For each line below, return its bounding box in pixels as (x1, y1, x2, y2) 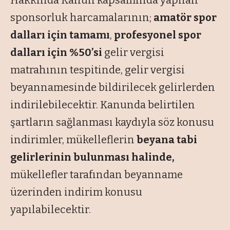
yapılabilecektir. (10, 203, 91, 216)
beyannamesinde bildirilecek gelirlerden (10, 81, 215, 94)
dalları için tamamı (10, 29, 110, 42)
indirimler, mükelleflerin (10, 133, 137, 146)
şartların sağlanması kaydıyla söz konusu (10, 116, 214, 129)
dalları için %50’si (10, 46, 102, 59)
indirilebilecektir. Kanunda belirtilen (10, 99, 195, 111)
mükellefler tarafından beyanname (10, 168, 183, 181)
